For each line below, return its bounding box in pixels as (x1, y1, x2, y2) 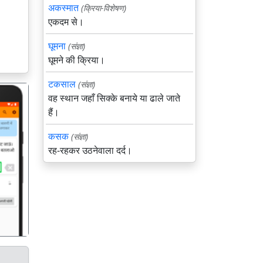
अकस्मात (48, 1, 79, 14)
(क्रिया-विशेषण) (81, 2, 126, 14)
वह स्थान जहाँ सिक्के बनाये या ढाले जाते (48, 92, 180, 104)
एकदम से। (48, 15, 84, 28)
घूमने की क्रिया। (48, 53, 105, 66)
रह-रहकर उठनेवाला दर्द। (48, 144, 132, 157)
